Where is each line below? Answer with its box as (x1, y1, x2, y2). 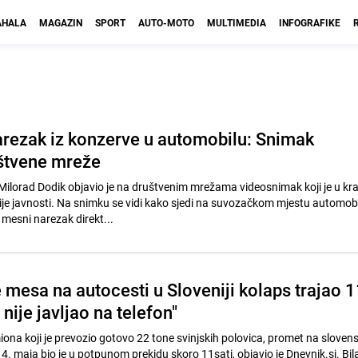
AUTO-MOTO (138, 16, 194, 29)
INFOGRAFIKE (279, 16, 340, 29)
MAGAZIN (39, 16, 82, 29)
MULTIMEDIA (207, 16, 266, 29)
